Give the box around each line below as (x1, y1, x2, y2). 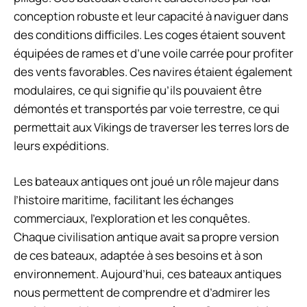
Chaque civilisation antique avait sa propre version (14, 229, 279, 245)
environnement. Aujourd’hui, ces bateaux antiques (14, 266, 282, 282)
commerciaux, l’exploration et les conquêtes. (14, 210, 250, 227)
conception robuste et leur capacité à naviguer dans (14, 8, 288, 24)
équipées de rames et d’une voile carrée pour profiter (14, 45, 293, 61)
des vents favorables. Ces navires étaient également (14, 63, 293, 79)
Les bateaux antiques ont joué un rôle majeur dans (14, 173, 279, 190)
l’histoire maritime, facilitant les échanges (14, 192, 234, 208)
